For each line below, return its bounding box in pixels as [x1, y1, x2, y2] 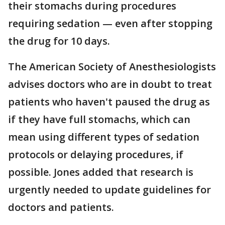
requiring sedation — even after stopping [8, 16, 212, 30]
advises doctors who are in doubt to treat [8, 77, 212, 91]
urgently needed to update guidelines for [8, 182, 211, 196]
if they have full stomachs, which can [8, 112, 190, 126]
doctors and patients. [8, 200, 114, 214]
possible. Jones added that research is [8, 165, 193, 179]
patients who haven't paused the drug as [8, 94, 210, 108]
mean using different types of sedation [8, 130, 199, 144]
